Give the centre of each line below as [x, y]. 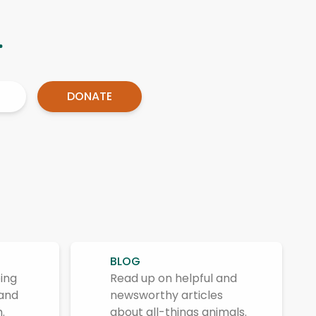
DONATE [90, 96]
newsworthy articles [166, 295]
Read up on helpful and [174, 278]
